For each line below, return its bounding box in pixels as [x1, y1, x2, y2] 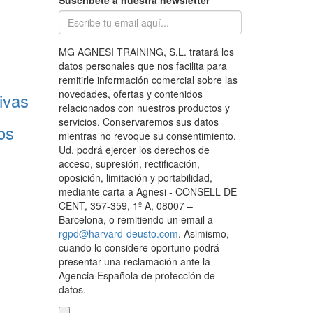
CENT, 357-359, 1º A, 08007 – [58, 198, 193, 213]
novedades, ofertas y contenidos [58, 87, 203, 101]
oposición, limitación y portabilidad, [58, 170, 212, 185]
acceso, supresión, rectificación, [58, 156, 200, 171]
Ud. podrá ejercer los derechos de [58, 143, 210, 157]
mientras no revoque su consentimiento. [58, 129, 236, 143]
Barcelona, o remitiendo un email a [58, 212, 213, 227]
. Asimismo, [177, 226, 229, 241]
